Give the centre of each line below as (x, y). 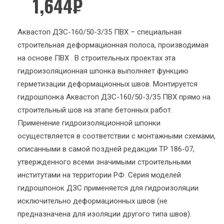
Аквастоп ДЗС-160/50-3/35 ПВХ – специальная (99, 32)
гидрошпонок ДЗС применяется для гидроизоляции (108, 188)
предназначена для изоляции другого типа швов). (104, 214)
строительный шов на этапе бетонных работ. (95, 110)
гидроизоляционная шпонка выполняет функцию (103, 71)
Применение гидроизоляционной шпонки (89, 123)
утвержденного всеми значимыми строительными (104, 162)
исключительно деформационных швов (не (92, 201)
